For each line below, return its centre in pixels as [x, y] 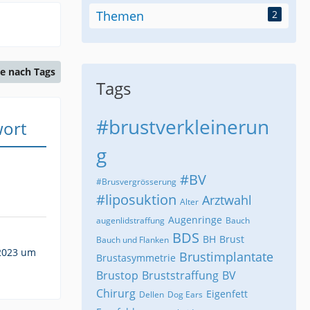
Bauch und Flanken [133, 239]
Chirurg [116, 293]
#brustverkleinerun [183, 126]
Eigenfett [227, 293]
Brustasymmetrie [136, 257]
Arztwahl [227, 200]
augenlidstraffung [130, 220]
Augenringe [195, 219]
